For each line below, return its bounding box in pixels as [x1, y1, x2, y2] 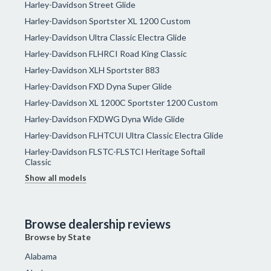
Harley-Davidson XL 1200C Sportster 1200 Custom [25, 97, 218, 108]
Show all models [25, 173, 87, 183]
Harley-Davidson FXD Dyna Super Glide [25, 81, 172, 92]
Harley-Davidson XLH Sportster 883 [25, 65, 160, 76]
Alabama [25, 251, 57, 262]
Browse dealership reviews [25, 217, 171, 232]
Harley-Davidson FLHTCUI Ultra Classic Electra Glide [25, 130, 224, 141]
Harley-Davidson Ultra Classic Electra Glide [25, 32, 187, 43]
